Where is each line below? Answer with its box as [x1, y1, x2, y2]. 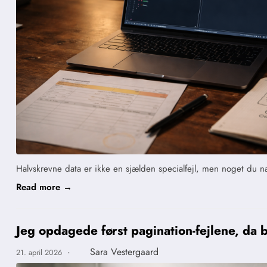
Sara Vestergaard [89, 244, 159, 259]
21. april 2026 [16, 246, 64, 258]
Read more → [16, 181, 72, 194]
